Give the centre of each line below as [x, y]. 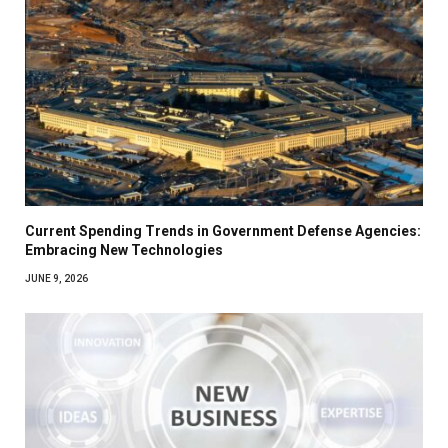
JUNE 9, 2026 [56, 279]
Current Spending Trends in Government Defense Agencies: [223, 231]
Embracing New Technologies [124, 250]
